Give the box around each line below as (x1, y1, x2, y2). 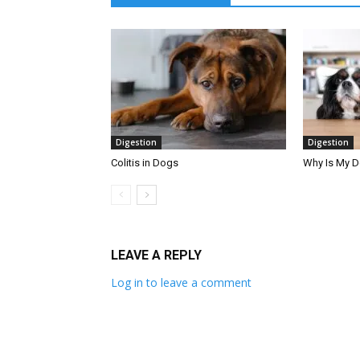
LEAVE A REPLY (111, 247, 202, 264)
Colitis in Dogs (111, 157, 178, 170)
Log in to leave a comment (111, 275, 252, 291)
